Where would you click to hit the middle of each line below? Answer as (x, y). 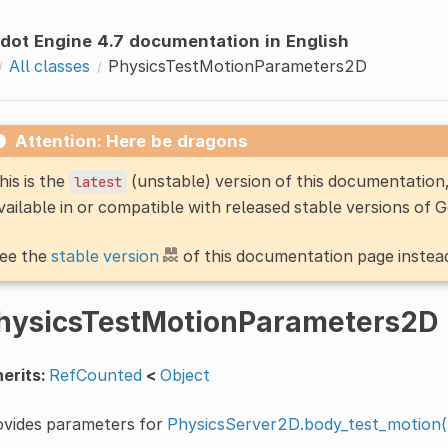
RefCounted (95, 374)
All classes (49, 65)
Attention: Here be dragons (131, 140)
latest (97, 181)
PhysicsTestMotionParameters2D (237, 65)
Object (184, 374)
